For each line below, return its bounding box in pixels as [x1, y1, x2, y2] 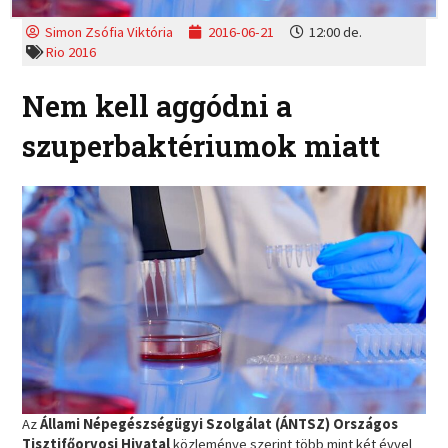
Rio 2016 [45, 43, 97, 62]
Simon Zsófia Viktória [45, 23, 174, 42]
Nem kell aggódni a [22, 86, 293, 126]
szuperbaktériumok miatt [22, 126, 381, 166]
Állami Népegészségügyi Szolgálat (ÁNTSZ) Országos [40, 414, 399, 433]
